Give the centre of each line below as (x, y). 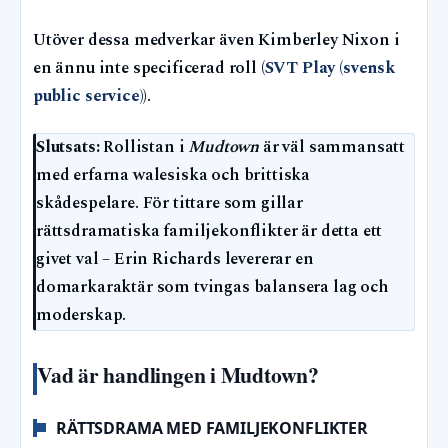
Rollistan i (144, 148)
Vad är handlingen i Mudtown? (178, 375)
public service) (88, 97)
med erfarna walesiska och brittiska (173, 176)
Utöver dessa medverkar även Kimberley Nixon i (216, 41)
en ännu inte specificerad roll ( (149, 69)
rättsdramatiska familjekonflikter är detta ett (209, 232)
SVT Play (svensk (329, 69)
